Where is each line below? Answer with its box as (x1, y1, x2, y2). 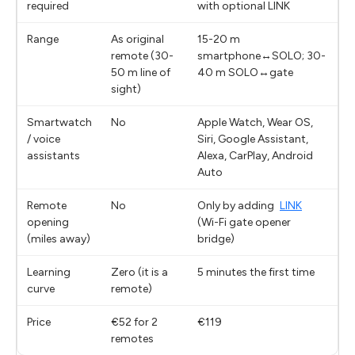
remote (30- (111, 48, 174, 63)
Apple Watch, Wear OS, (197, 115, 313, 129)
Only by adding (197, 198, 277, 212)
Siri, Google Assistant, (197, 132, 308, 146)
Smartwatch (27, 115, 92, 129)
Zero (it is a (111, 265, 168, 279)
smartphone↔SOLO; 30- (197, 48, 326, 63)
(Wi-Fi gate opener (197, 215, 291, 229)
